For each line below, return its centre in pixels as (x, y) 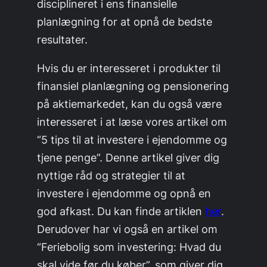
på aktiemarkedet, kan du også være (130, 103)
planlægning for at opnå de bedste (125, 21)
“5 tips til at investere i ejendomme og (132, 139)
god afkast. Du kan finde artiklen (121, 211)
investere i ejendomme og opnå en (124, 193)
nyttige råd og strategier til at (111, 175)
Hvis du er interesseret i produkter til (129, 68)
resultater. (63, 39)
